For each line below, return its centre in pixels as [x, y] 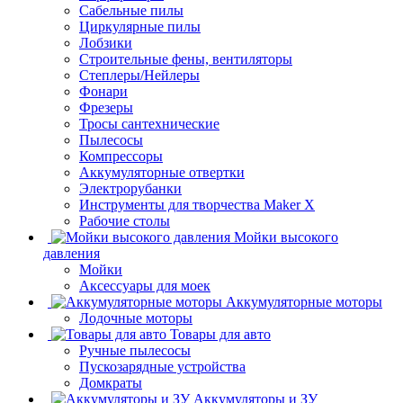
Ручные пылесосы [135, 350]
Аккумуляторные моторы [304, 301]
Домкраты [111, 382]
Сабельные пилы [131, 10]
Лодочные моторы [136, 318]
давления [72, 253]
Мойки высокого [286, 237]
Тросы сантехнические [149, 123]
